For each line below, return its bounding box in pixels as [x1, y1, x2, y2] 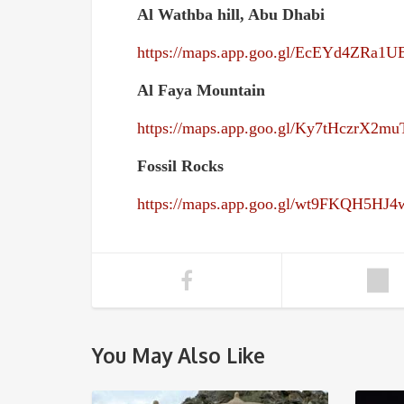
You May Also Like [92, 343, 265, 368]
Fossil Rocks [137, 157, 224, 175]
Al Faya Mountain [137, 81, 265, 99]
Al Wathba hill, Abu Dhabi [137, 5, 325, 23]
